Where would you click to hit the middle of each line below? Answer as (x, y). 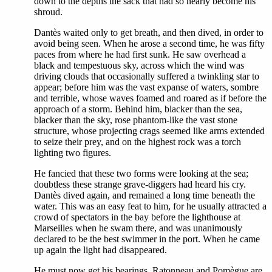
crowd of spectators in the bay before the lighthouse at (137, 217)
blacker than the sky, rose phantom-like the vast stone (136, 120)
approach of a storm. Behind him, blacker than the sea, (138, 109)
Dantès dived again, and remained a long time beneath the (144, 195)
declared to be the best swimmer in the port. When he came (147, 239)
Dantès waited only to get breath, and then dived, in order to (149, 32)
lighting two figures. (73, 153)
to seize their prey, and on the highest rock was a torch (138, 142)
